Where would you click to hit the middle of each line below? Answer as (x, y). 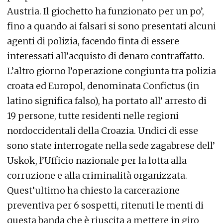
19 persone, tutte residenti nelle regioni (93, 116)
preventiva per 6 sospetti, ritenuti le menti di (105, 206)
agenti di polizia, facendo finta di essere (93, 41)
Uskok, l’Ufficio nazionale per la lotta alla (97, 161)
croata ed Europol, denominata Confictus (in (103, 86)
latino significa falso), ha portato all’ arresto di (107, 101)
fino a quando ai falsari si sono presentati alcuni (111, 26)
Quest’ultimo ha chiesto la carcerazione (93, 191)
